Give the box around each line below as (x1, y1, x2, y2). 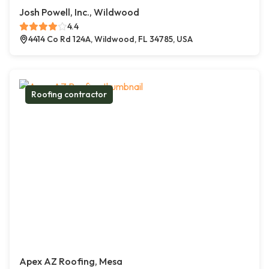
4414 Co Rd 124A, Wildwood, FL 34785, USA (28, 34, 193, 45)
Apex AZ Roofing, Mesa (19, 255, 122, 268)
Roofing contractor (31, 89, 107, 100)
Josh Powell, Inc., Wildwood (19, 6, 139, 19)
